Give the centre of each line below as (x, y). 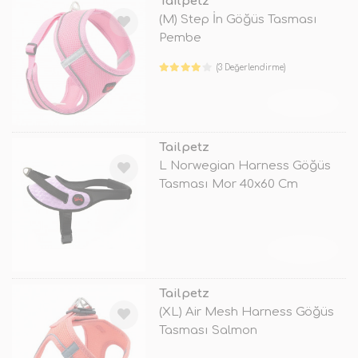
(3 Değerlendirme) (251, 67)
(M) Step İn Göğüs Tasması (238, 19)
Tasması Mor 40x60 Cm (228, 184)
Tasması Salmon (208, 330)
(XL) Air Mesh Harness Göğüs (246, 312)
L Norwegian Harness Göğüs (245, 165)
